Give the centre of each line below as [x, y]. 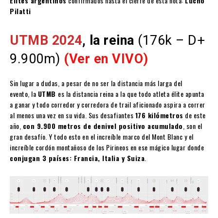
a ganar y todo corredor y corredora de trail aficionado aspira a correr [108, 105]
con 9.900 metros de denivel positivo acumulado [103, 126]
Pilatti [20, 11]
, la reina [108, 41]
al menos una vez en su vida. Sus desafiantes [73, 115]
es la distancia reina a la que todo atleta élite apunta [131, 94]
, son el [192, 126]
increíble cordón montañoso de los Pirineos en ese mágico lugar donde [107, 147]
